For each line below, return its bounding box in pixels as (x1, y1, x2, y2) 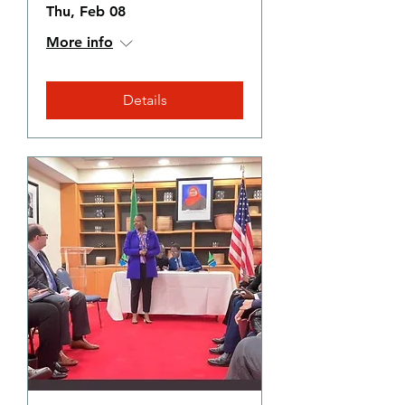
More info (46, 33, 113, 51)
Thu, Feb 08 (46, 3, 126, 20)
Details (122, 91, 167, 108)
